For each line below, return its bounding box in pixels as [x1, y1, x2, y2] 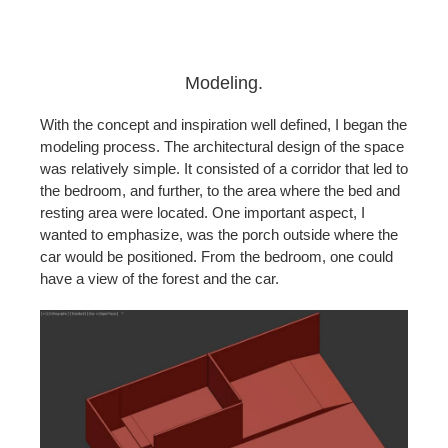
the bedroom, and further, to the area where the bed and [40, 182, 400, 199]
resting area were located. [40, 204, 212, 221]
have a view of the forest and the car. [40, 270, 279, 287]
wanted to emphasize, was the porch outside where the [40, 226, 398, 243]
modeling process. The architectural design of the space [40, 138, 404, 155]
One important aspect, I [212, 204, 365, 221]
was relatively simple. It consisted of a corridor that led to [40, 160, 408, 177]
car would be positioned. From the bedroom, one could [40, 248, 393, 265]
